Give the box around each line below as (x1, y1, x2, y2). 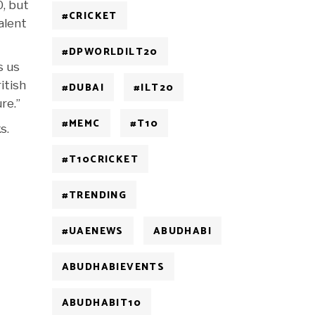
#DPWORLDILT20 (61, 44, 158, 60)
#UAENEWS (61, 224, 124, 240)
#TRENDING (61, 188, 127, 204)
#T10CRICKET (61, 152, 139, 168)
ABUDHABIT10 (61, 295, 141, 311)
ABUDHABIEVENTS (61, 259, 165, 276)
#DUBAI (61, 80, 104, 96)
